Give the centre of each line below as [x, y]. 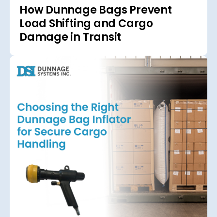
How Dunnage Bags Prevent [96, 10]
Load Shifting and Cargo [86, 23]
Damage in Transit [70, 37]
